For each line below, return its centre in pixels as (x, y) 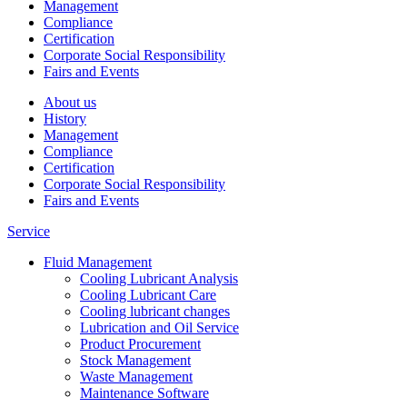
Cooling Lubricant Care (148, 294)
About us (70, 102)
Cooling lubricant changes (155, 311)
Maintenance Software (144, 392)
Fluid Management (98, 262)
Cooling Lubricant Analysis (159, 278)
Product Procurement (140, 343)
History (65, 118)
